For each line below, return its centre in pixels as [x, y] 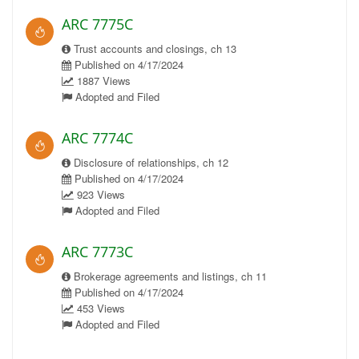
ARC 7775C [97, 24]
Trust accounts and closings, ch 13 [153, 48]
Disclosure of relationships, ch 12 [149, 162]
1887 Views [102, 81]
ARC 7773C [97, 252]
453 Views [99, 308]
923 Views [99, 194]
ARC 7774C [97, 138]
